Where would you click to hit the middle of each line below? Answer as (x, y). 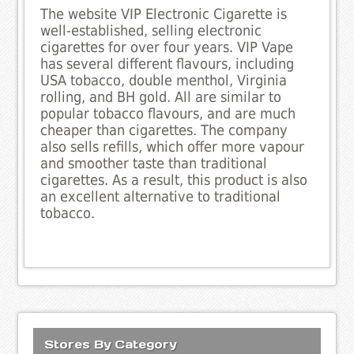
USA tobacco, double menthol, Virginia (164, 81)
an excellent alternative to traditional (161, 197)
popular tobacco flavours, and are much (168, 114)
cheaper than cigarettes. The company (164, 131)
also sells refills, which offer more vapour (173, 147)
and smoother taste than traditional (154, 164)
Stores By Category (111, 344)
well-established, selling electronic (151, 31)
